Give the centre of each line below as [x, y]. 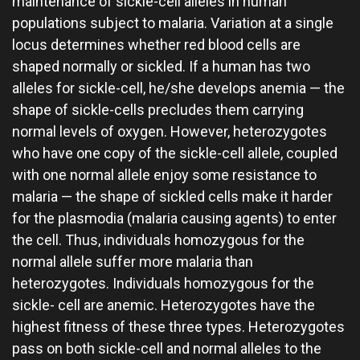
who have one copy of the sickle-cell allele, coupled [175, 153]
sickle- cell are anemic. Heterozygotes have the [164, 305]
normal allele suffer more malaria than [133, 262]
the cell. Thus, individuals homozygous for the [158, 240]
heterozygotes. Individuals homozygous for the [163, 283]
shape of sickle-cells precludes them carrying [158, 110]
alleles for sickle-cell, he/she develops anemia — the [178, 88]
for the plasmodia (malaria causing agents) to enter [174, 218]
